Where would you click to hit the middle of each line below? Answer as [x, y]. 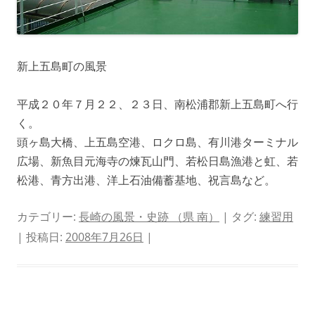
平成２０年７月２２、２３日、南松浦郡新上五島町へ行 [157, 104]
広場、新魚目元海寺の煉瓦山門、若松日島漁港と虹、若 [157, 161]
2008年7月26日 [104, 237]
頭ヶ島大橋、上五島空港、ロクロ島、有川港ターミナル [157, 142]
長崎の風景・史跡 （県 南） [149, 217]
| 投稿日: [41, 237]
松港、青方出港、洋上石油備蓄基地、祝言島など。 [146, 180]
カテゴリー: [48, 217]
